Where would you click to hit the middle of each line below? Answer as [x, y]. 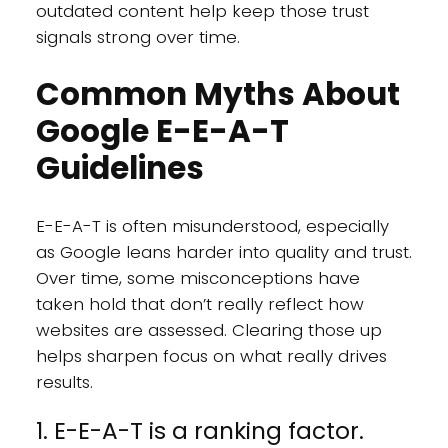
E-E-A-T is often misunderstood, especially [212, 225]
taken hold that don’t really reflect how [199, 303]
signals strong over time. [137, 37]
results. [64, 381]
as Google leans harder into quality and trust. [223, 251]
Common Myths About [217, 94]
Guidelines [119, 168]
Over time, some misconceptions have [197, 277]
